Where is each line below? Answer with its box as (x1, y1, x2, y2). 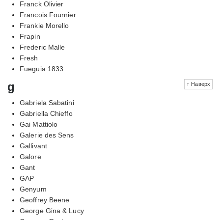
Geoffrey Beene (20, 195, 70, 204)
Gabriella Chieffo (20, 109, 73, 117)
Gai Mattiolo (20, 120, 58, 128)
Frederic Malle (20, 43, 65, 51)
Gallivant (20, 141, 47, 150)
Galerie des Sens (20, 131, 74, 139)
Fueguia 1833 (20, 64, 64, 73)
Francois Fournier (20, 10, 76, 19)
